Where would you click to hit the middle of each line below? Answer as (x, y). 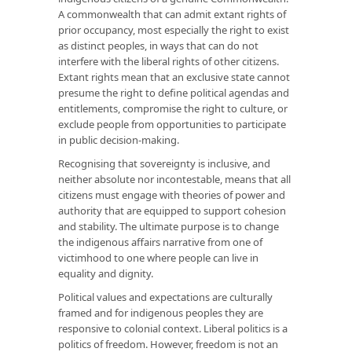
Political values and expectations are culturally (165, 297)
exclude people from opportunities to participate (172, 124)
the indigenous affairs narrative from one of (160, 242)
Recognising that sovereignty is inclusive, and (164, 163)
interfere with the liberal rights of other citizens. (169, 61)
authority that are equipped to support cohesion (172, 210)
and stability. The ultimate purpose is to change (169, 226)
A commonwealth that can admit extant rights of (172, 14)
